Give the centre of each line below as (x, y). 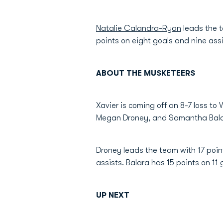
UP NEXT (113, 195)
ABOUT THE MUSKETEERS (146, 73)
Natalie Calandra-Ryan (139, 28)
